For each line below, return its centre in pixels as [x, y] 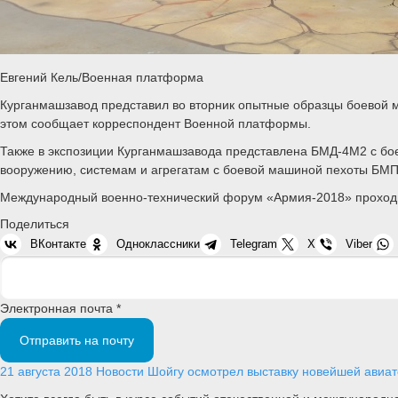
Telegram [254, 244]
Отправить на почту [77, 341]
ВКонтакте [58, 244]
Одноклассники [158, 244]
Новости [120, 372]
